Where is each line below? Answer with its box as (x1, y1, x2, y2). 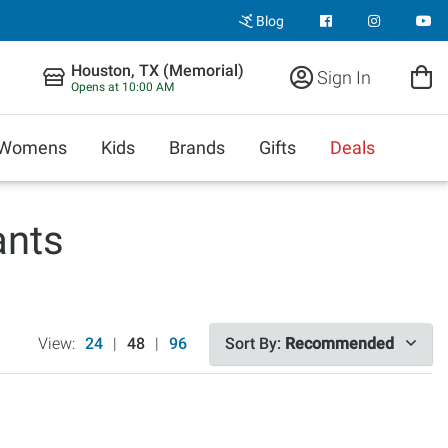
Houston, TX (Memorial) (71, 61, 244, 80)
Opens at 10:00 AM (71, 80, 174, 94)
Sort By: (225, 334, 285, 353)
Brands (169, 137, 225, 158)
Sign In (313, 66, 371, 88)
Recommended (285, 334, 394, 353)
